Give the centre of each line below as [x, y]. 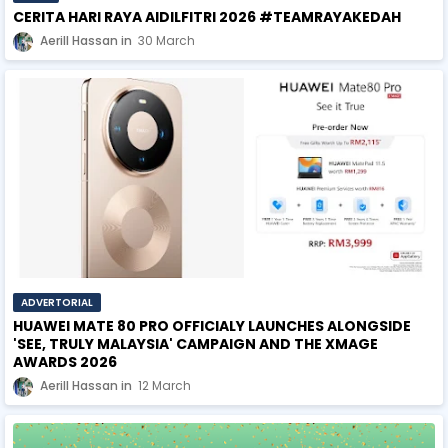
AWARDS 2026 [65, 361]
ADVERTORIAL [57, 302]
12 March [164, 385]
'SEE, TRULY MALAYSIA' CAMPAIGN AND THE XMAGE [195, 343]
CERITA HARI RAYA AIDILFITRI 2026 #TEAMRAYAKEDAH [207, 17]
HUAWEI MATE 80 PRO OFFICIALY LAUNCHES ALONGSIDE [212, 325]
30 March [166, 41]
